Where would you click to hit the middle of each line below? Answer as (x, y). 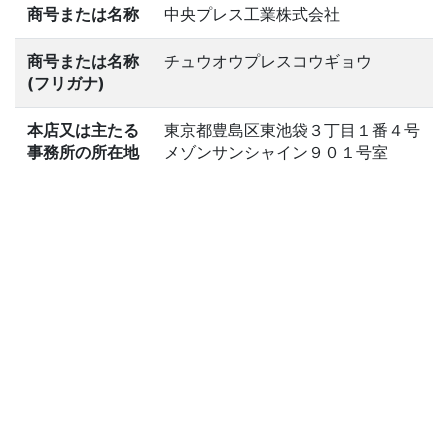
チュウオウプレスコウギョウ (268, 61)
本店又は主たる (83, 130)
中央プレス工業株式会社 (252, 14)
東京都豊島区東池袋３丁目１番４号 (292, 130)
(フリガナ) (66, 83)
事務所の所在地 (83, 152)
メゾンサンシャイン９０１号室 (276, 152)
